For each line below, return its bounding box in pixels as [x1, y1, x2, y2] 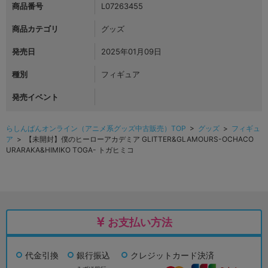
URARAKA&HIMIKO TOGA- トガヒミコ [6, 145, 134, 155]
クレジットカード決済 [130, 250, 214, 261]
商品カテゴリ [12, 24, 59, 34]
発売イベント [12, 92, 59, 102]
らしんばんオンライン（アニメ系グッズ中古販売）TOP [6, 124, 186, 133]
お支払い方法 [107, 216, 172, 229]
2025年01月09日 [101, 47, 162, 57]
